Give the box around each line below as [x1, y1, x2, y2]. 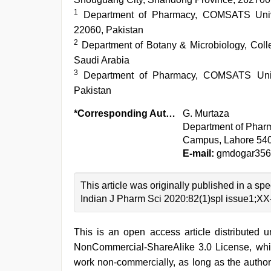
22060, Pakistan [74, 25, 143, 35]
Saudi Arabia [74, 55, 129, 65]
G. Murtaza [183, 108, 229, 119]
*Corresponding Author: [166, 108, 175, 119]
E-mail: [183, 148, 214, 158]
